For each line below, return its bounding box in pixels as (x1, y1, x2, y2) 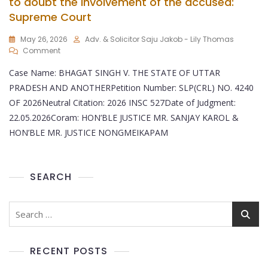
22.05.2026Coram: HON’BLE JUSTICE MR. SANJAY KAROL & (9, 112, 239, 124)
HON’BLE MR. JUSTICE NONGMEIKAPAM (9, 127, 168, 139)
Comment (23, 45, 60, 56)
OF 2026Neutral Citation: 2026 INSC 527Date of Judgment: (9, 97, 236, 109)
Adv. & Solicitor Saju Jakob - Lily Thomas (85, 34, 234, 45)
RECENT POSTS (30, 244, 108, 258)
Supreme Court (9, 10, 92, 25)
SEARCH (30, 170, 72, 184)
